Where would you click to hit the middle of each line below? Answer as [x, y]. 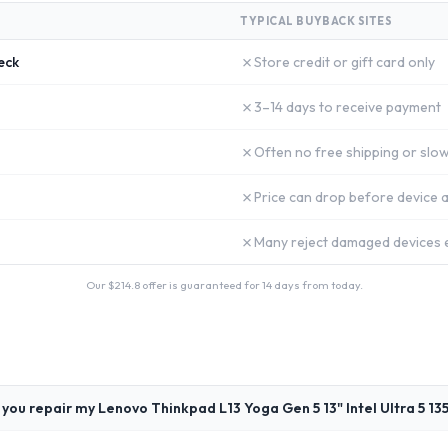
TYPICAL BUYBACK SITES [316, 21]
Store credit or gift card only [344, 62]
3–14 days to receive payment [347, 107]
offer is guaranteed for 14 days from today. [251, 285]
